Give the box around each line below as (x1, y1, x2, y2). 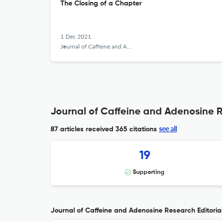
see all (159, 124, 177, 133)
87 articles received (51, 126, 113, 133)
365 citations (113, 126, 157, 133)
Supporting (133, 169, 165, 175)
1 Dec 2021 (60, 33, 91, 40)
